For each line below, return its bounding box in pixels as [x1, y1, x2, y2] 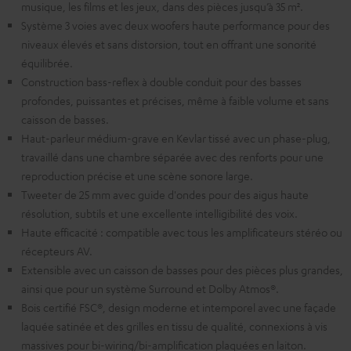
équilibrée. [21, 56, 73, 71]
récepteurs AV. [21, 244, 92, 259]
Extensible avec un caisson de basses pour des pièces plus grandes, [21, 262, 343, 277]
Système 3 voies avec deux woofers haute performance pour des [21, 18, 330, 33]
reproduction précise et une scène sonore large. [21, 168, 253, 183]
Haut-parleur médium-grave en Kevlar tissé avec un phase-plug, [21, 131, 331, 146]
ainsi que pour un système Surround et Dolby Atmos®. [21, 281, 279, 296]
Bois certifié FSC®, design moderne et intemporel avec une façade [21, 300, 336, 315]
